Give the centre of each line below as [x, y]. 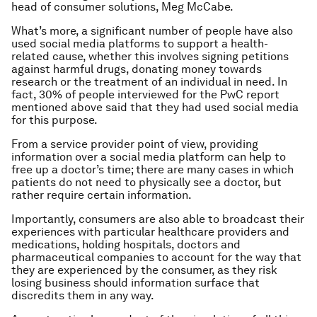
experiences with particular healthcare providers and [150, 232]
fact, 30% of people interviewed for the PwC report [145, 94]
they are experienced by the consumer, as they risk [144, 270]
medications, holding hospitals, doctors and [126, 244]
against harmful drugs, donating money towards [137, 69]
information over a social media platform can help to [149, 157]
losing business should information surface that [136, 283]
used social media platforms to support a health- [140, 44]
